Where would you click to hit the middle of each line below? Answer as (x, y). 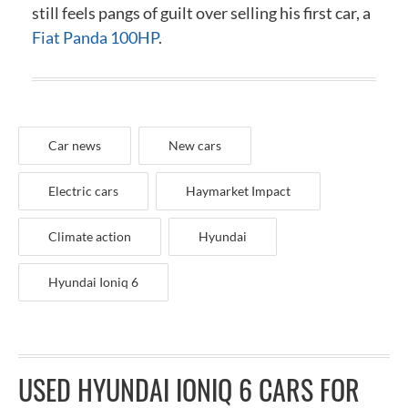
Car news (75, 145)
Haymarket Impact (238, 190)
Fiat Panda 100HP (95, 37)
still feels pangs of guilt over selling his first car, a (201, 12)
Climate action (90, 236)
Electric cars (83, 190)
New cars (195, 145)
